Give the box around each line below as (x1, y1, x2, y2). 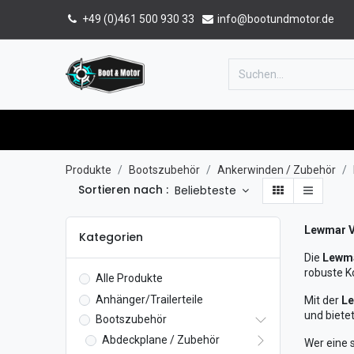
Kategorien (78, 229, 143, 245)
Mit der (303, 294, 341, 307)
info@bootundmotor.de (214, 13, 334, 25)
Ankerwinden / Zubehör (217, 164, 336, 176)
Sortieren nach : (77, 182, 168, 198)
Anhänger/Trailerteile (95, 292, 203, 306)
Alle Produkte (95, 272, 163, 284)
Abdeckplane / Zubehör (101, 333, 220, 346)
